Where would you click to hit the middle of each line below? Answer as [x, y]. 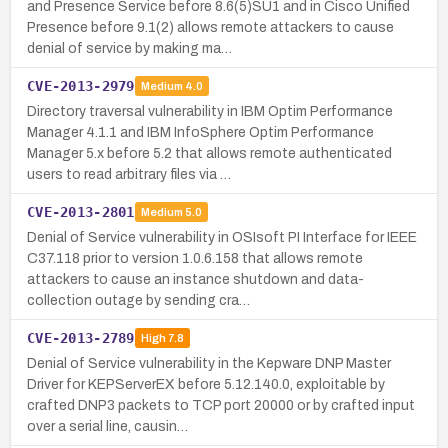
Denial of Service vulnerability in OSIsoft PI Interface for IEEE [222, 237]
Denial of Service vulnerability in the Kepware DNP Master [209, 363]
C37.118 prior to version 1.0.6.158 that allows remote [195, 258]
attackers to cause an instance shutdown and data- [195, 279]
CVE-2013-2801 [81, 211]
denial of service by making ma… [129, 48]
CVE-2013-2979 [81, 85]
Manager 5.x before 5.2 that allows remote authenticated [209, 153]
